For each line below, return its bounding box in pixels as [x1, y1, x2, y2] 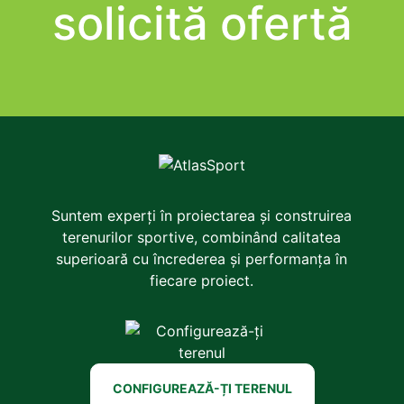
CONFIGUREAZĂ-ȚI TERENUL [112, 380, 292, 396]
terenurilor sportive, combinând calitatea [62, 227, 342, 246]
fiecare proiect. [150, 271, 254, 289]
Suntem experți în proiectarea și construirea [51, 206, 353, 225]
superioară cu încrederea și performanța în [56, 249, 348, 268]
